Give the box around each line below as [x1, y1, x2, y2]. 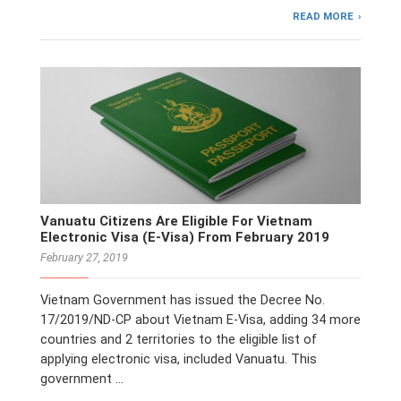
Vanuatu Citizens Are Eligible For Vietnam [40, 212, 312, 229]
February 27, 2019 [40, 250, 128, 264]
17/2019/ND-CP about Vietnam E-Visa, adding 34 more [40, 312, 361, 328]
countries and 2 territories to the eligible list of [40, 332, 317, 348]
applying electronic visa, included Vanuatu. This [40, 352, 317, 368]
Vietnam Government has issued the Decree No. [40, 293, 325, 309]
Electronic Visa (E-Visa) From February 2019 [40, 228, 329, 245]
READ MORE [293, 9, 354, 22]
